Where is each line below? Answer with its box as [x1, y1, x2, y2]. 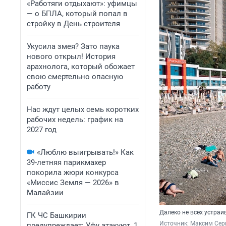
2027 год [27, 125, 56, 134]
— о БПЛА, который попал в [27, 9, 128, 18]
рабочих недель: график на [27, 115, 123, 124]
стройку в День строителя [27, 19, 120, 28]
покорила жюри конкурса [27, 168, 119, 177]
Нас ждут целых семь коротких [27, 105, 139, 114]
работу [27, 82, 50, 91]
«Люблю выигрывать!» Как [37, 148, 134, 157]
